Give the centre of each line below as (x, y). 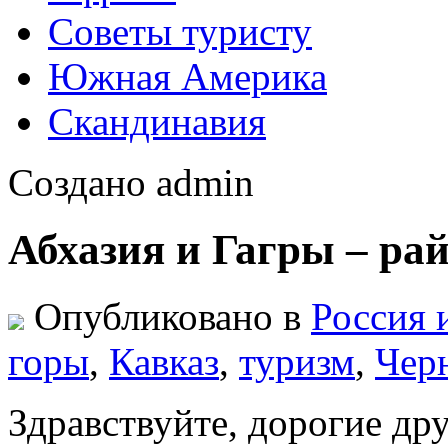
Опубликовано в (167, 316)
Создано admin (131, 182)
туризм (297, 361)
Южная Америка (187, 76)
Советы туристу (180, 31)
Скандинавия (157, 121)
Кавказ (164, 361)
